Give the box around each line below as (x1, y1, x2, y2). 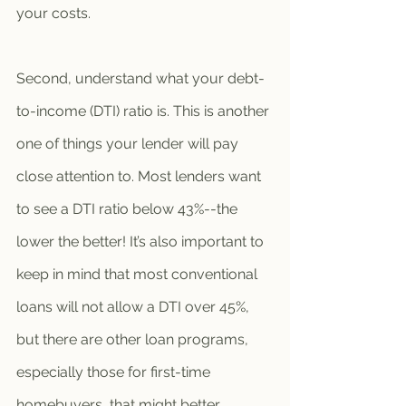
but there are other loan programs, (16, 331, 252, 348)
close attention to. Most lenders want (16, 168, 265, 185)
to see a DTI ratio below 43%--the (16, 200, 241, 217)
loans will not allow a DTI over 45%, (16, 298, 253, 315)
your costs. (16, 5, 94, 22)
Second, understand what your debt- (16, 70, 265, 87)
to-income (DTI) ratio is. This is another (16, 102, 273, 120)
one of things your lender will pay (16, 135, 242, 152)
